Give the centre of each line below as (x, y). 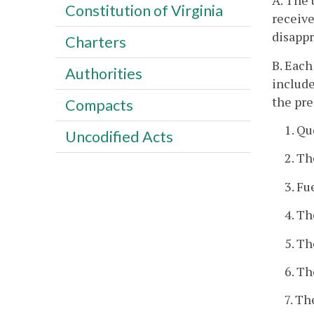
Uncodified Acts (119, 136)
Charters (95, 42)
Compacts (99, 105)
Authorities (103, 73)
